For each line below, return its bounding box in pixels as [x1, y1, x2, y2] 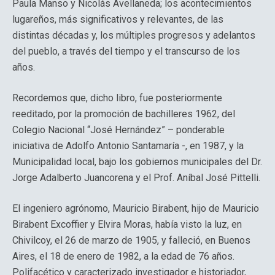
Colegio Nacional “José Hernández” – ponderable [12, 124, 225, 136]
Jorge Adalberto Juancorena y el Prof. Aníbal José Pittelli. [12, 172, 260, 184]
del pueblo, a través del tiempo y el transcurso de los [12, 45, 240, 57]
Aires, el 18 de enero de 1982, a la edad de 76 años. [12, 250, 234, 262]
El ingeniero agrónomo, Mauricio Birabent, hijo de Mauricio [12, 203, 259, 214]
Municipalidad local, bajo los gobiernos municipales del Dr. [12, 156, 262, 168]
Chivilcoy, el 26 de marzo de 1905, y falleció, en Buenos [12, 234, 250, 246]
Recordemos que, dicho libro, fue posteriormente [12, 92, 222, 104]
